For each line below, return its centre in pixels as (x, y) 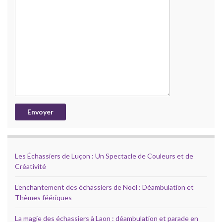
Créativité (30, 166)
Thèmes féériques (43, 197)
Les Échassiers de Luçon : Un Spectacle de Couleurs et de (104, 156)
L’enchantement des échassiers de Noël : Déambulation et (104, 187)
